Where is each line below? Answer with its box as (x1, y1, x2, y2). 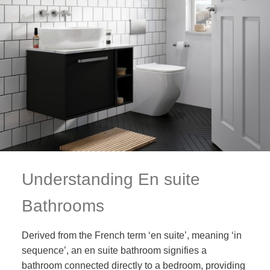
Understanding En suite (21, 170, 200, 189)
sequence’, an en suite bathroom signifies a (21, 245, 207, 256)
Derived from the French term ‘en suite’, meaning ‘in (21, 230, 242, 240)
